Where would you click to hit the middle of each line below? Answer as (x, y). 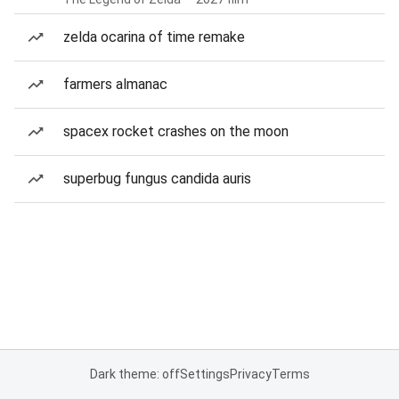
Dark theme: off (134, 374)
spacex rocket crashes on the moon (176, 131)
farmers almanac (115, 84)
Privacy (250, 374)
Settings (204, 374)
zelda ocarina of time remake (154, 37)
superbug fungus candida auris (157, 179)
